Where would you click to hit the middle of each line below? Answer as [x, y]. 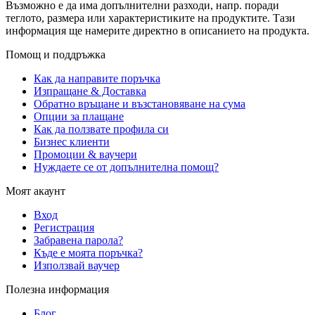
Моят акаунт [36, 191]
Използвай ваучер [77, 266]
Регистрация [64, 228]
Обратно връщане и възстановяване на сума [140, 104]
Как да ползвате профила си [101, 129]
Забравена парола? [78, 240]
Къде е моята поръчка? [88, 253]
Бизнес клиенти [72, 142]
